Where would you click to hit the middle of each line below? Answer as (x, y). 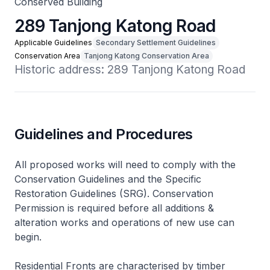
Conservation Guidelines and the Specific (108, 179)
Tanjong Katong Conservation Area (146, 56)
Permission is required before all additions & (114, 208)
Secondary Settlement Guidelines (156, 42)
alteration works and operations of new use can (124, 222)
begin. (28, 237)
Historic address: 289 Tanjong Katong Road (130, 70)
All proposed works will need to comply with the (125, 165)
